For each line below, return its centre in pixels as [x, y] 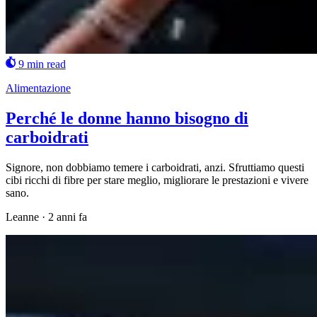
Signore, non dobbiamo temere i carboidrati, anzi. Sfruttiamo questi [155, 167]
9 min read [42, 64]
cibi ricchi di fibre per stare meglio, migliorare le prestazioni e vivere [157, 180]
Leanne [22, 217]
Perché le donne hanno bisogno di [127, 118]
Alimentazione [38, 88]
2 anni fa [68, 217]
